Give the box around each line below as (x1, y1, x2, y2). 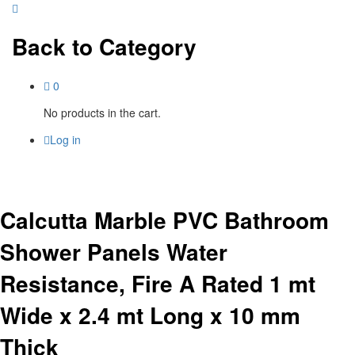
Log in (50, 131, 81, 147)
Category (93, 29, 197, 63)
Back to (12, 29, 93, 63)
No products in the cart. (44, 104, 161, 120)
